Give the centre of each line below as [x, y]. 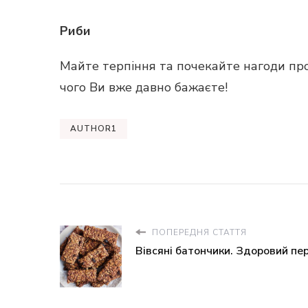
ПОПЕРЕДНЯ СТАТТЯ [198, 232]
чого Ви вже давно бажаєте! [144, 87]
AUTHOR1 [93, 129]
